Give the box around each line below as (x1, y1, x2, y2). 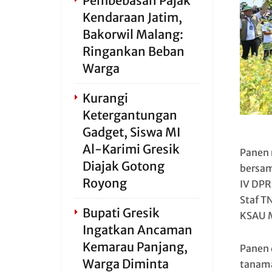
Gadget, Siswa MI (83, 124, 180, 140)
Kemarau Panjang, (83, 239, 188, 254)
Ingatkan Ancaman (83, 222, 192, 237)
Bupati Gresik (83, 205, 160, 220)
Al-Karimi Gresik (83, 141, 180, 157)
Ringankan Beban (83, 44, 185, 59)
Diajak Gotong (83, 158, 165, 174)
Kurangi (83, 90, 128, 106)
